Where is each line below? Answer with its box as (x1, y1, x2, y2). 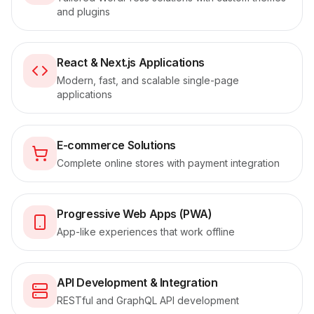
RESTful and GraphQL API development (57, 294, 239, 306)
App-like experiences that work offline (57, 226, 235, 238)
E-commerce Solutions (57, 138, 176, 152)
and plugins (57, 6, 110, 18)
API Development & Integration (57, 275, 218, 289)
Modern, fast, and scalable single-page (57, 74, 239, 86)
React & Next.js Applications (57, 55, 205, 69)
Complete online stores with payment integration (57, 157, 280, 169)
